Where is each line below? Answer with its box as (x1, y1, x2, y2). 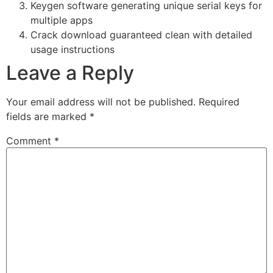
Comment (6, 135, 54, 147)
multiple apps (30, 14, 93, 27)
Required (199, 96, 239, 108)
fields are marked (6, 110, 90, 123)
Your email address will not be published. (6, 96, 196, 108)
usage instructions (30, 43, 115, 56)
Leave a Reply (6, 61, 134, 85)
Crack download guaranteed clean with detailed (30, 29, 252, 41)
